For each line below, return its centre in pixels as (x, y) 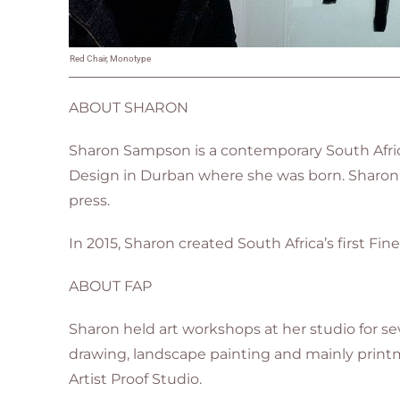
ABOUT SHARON (129, 108)
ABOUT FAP (111, 286)
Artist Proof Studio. (136, 379)
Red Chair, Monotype (111, 58)
